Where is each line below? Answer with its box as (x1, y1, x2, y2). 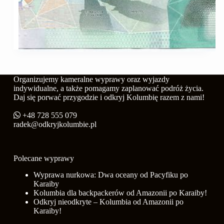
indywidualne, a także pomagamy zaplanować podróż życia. (13, 84, 205, 93)
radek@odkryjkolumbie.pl (13, 120, 96, 129)
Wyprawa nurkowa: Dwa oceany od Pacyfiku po (33, 170, 188, 179)
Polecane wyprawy (13, 154, 74, 163)
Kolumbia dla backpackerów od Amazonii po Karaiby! (33, 188, 207, 197)
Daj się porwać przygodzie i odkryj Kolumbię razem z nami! (13, 93, 206, 102)
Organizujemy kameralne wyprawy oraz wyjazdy (13, 75, 169, 84)
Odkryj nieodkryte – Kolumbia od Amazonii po (33, 197, 183, 206)
